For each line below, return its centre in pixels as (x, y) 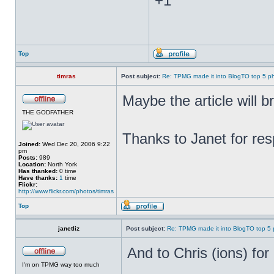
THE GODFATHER (48, 112)
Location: (32, 164)
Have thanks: (38, 178)
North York (61, 164)
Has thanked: (38, 171)
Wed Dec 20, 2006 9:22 (75, 144)
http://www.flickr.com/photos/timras (66, 191)
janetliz (68, 228)
